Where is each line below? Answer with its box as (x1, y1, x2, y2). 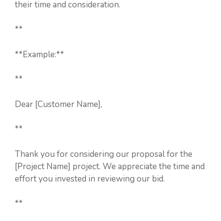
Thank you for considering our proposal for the (15, 148, 192, 160)
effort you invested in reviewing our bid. (15, 173, 165, 184)
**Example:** (15, 48, 64, 60)
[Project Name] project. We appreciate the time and (15, 160, 205, 172)
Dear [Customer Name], (15, 98, 102, 110)
